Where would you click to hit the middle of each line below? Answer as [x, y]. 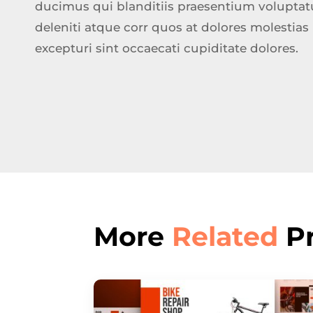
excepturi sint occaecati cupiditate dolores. [167, 48]
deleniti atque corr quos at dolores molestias [172, 27]
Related [225, 237]
